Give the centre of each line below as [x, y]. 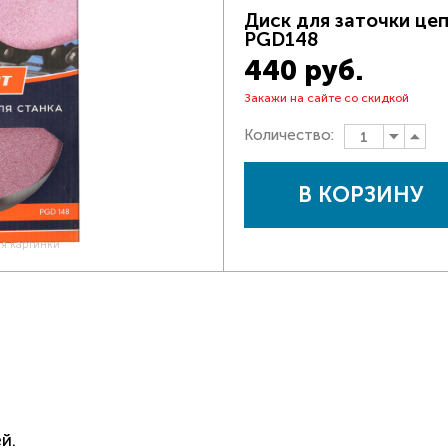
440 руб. [304, 70]
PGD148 [281, 39]
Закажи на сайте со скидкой [326, 98]
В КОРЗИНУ [360, 194]
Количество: [291, 135]
